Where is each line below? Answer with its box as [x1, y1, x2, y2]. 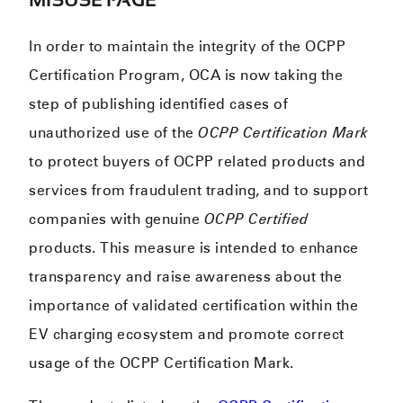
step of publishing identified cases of [29, 95, 289, 113]
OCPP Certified [203, 210, 309, 228]
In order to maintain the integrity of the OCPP [29, 38, 346, 56]
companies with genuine [29, 210, 204, 228]
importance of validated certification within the [29, 297, 359, 315]
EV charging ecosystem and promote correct [29, 326, 345, 344]
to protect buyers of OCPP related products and [29, 153, 366, 171]
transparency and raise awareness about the [29, 268, 343, 286]
